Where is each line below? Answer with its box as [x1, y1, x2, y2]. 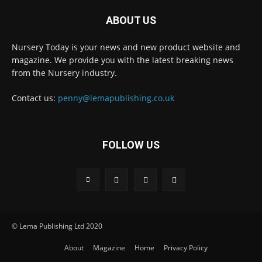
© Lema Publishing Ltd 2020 [12, 221, 102, 232]
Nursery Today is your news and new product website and [12, 42, 240, 53]
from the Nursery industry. [12, 67, 117, 79]
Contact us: [12, 92, 58, 104]
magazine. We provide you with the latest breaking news [12, 54, 233, 66]
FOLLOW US [102, 139, 160, 151]
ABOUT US [106, 14, 156, 27]
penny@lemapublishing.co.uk [58, 92, 174, 104]
